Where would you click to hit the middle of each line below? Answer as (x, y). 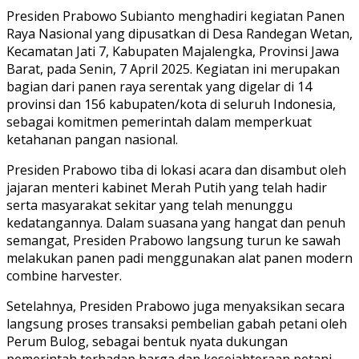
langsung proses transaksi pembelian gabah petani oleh (177, 323)
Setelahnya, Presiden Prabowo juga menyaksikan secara (175, 306)
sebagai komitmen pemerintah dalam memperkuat (159, 121)
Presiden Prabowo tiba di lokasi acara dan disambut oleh (176, 169)
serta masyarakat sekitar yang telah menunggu (149, 205)
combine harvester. (64, 275)
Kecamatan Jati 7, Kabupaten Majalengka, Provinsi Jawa (173, 51)
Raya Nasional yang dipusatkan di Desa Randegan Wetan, (179, 33)
